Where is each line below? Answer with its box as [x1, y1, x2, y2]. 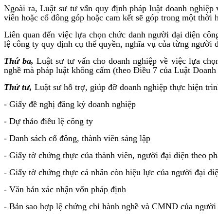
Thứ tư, [4, 82, 32, 92]
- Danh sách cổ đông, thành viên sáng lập [4, 133, 150, 143]
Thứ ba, [4, 55, 37, 66]
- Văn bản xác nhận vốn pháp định [4, 184, 126, 194]
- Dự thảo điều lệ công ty [4, 116, 93, 126]
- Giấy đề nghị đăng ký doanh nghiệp [4, 99, 136, 109]
